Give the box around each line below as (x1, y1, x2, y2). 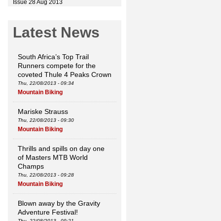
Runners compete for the (18, 62, 96, 70)
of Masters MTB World (18, 153, 88, 161)
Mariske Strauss (18, 108, 68, 115)
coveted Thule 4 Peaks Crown (18, 71, 111, 78)
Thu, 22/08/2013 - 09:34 (18, 80, 74, 86)
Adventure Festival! (18, 208, 78, 216)
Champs (18, 162, 44, 170)
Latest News (13, 24, 100, 40)
